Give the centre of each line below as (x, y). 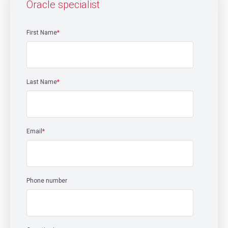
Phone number (47, 181)
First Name (42, 33)
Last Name (42, 82)
